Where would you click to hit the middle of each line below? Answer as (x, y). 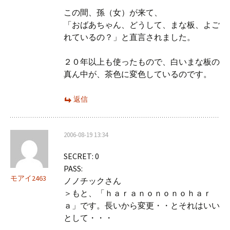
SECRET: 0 (81, 156)
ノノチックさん (92, 181)
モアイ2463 (28, 178)
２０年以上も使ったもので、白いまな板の (142, 62)
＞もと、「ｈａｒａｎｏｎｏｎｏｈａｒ (138, 193)
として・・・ (88, 218)
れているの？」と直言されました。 (129, 37)
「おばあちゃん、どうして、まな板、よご (142, 25)
